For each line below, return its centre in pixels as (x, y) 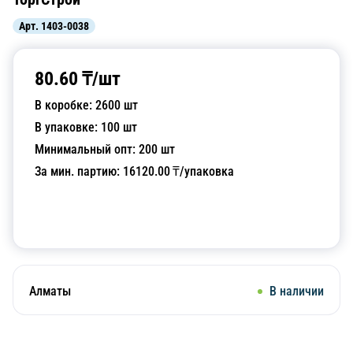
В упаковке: (68, 127)
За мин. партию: (79, 171)
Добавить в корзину (176, 217)
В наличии (297, 291)
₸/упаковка (202, 171)
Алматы (50, 291)
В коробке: (65, 105)
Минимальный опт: (87, 149)
